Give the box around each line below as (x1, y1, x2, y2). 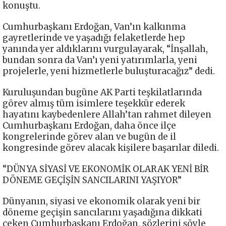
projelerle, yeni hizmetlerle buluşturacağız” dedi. (3, 65, 215, 77)
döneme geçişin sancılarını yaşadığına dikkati (3, 206, 202, 218)
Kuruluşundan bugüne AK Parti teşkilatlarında (3, 86, 202, 98)
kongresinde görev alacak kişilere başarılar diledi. (3, 142, 219, 153)
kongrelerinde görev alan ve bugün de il (3, 131, 176, 142)
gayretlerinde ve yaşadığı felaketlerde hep (3, 32, 185, 43)
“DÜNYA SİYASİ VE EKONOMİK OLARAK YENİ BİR (3, 163, 209, 175)
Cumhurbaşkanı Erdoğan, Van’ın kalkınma (3, 21, 186, 32)
